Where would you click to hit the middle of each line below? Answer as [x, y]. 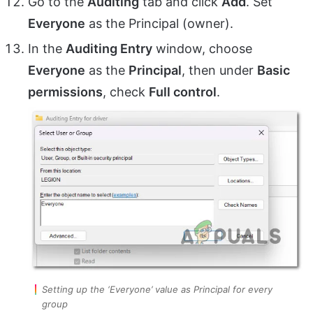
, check [126, 92]
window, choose [202, 49]
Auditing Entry [109, 49]
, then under [219, 71]
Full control [183, 92]
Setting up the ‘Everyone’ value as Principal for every [157, 289]
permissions [65, 92]
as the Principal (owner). [159, 24]
